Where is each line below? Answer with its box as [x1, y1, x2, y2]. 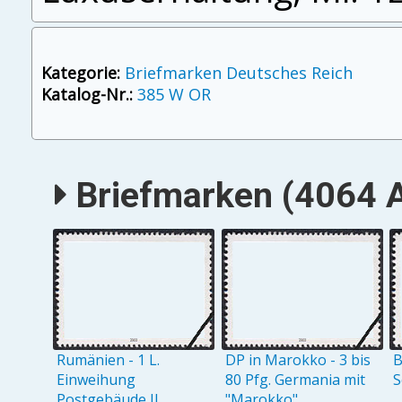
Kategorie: [40, 62, 120, 84]
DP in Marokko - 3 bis [224, 349, 371, 370]
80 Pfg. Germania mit [224, 369, 365, 389]
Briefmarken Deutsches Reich [124, 62, 353, 84]
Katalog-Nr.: [40, 83, 133, 106]
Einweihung [57, 369, 136, 389]
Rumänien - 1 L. [57, 349, 161, 370]
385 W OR [136, 83, 211, 106]
